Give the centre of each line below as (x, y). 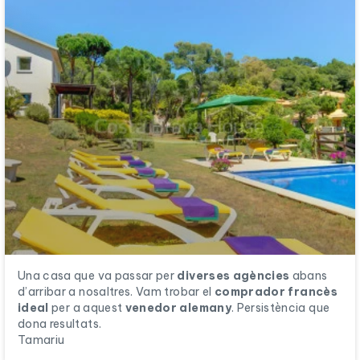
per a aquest (87, 307)
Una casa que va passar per (98, 275)
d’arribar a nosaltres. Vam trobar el (116, 291)
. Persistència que (280, 307)
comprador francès (276, 291)
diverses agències (233, 275)
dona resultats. (60, 323)
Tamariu (41, 340)
